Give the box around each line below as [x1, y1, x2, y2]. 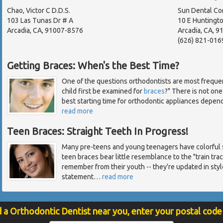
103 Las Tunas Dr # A [7, 16, 73, 25]
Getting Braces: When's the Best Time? [7, 60, 179, 72]
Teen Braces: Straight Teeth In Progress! [7, 125, 188, 137]
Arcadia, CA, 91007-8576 [7, 26, 83, 35]
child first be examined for [62, 87, 144, 96]
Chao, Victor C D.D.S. [7, 6, 70, 15]
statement [62, 173, 94, 181]
